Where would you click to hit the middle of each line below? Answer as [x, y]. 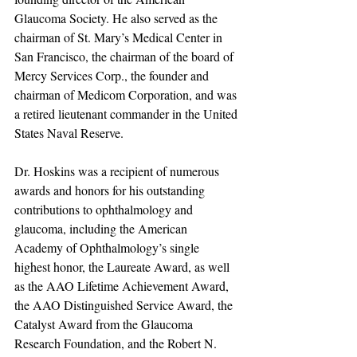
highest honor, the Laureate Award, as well [124, 267]
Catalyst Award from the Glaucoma [105, 324]
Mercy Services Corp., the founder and [113, 76]
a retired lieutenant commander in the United [127, 114]
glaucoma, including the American [102, 229]
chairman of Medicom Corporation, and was [127, 95]
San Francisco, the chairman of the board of [126, 57]
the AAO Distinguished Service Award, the [125, 305]
